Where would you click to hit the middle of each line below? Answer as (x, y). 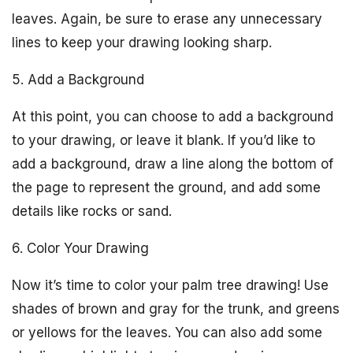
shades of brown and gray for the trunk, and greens (176, 309)
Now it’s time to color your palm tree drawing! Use (170, 285)
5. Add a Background (78, 80)
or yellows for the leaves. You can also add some (167, 333)
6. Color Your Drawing (80, 248)
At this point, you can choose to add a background (173, 117)
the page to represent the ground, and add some (166, 188)
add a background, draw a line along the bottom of (173, 164)
